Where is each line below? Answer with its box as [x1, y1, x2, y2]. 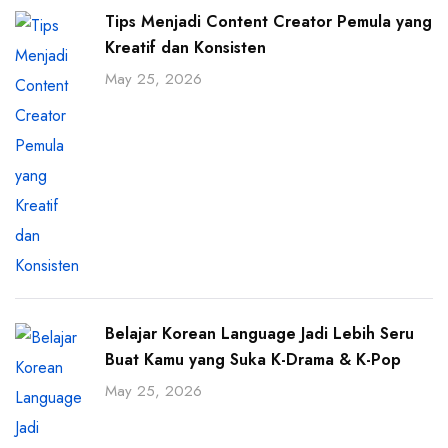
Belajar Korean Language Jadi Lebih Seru [105, 322, 414, 346]
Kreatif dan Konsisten [105, 36, 266, 60]
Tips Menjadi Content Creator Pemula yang [105, 10, 432, 34]
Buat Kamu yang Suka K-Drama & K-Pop [105, 348, 401, 372]
